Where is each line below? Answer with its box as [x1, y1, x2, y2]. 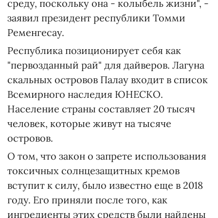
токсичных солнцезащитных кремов [7, 164, 180, 177]
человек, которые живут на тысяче [7, 117, 171, 129]
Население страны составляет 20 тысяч [7, 103, 195, 115]
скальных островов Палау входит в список [7, 73, 208, 86]
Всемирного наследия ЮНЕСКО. [7, 88, 163, 100]
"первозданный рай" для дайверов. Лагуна [7, 59, 204, 71]
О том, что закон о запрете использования [7, 150, 206, 162]
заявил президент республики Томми [7, 12, 185, 24]
